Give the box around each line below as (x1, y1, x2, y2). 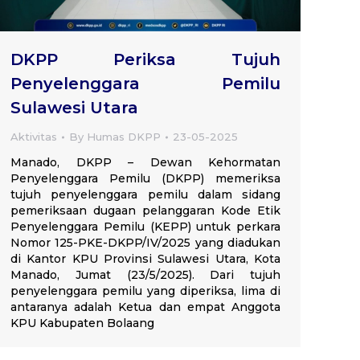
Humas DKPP (87, 130, 161, 144)
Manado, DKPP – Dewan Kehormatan (10, 155, 280, 170)
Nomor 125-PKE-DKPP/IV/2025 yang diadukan (10, 235, 280, 251)
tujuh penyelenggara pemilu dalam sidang (10, 187, 280, 202)
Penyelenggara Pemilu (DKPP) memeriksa (10, 171, 280, 186)
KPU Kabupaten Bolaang (10, 316, 154, 331)
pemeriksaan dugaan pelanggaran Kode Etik (10, 203, 280, 219)
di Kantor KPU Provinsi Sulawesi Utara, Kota (10, 252, 280, 267)
